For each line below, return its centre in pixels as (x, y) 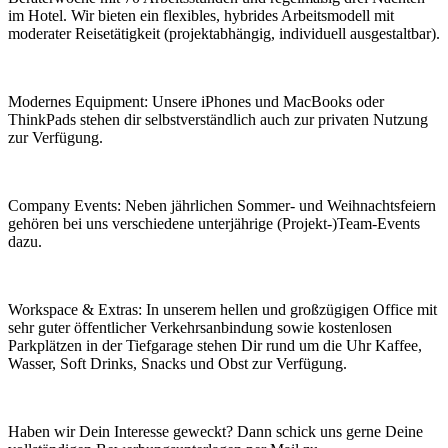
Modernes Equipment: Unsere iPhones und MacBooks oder (196, 101)
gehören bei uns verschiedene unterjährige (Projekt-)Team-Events (214, 223)
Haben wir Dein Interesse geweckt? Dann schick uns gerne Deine (215, 431)
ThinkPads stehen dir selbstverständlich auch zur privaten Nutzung (218, 119)
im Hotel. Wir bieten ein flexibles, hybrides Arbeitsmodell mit (201, 15)
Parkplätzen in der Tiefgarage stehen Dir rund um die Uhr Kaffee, (215, 345)
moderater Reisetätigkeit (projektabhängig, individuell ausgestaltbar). (224, 33)
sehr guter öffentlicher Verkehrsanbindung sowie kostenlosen (200, 327)
